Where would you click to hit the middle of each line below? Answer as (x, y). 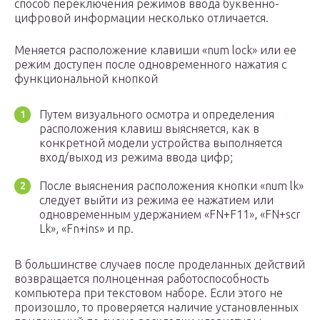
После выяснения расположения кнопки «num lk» (171, 186)
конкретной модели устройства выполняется (161, 143)
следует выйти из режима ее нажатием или (156, 200)
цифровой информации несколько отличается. (141, 18)
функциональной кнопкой (86, 79)
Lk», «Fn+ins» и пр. (86, 229)
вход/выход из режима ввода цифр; (136, 157)
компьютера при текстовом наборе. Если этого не (149, 293)
